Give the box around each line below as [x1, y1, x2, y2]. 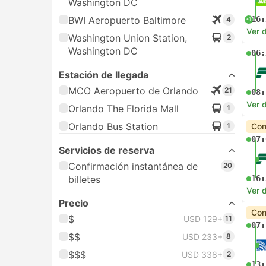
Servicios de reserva [59, 144, 154, 156]
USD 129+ [183, 214, 223, 224]
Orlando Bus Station [68, 121, 158, 132]
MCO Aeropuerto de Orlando [68, 85, 198, 97]
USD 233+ [182, 232, 223, 242]
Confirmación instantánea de [68, 160, 198, 172]
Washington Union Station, [68, 32, 187, 44]
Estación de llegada [59, 69, 148, 81]
